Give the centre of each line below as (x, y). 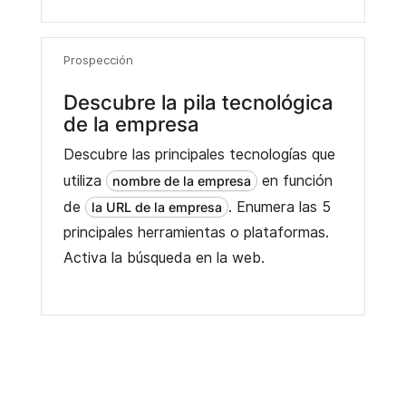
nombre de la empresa (181, 180)
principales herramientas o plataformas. (196, 232)
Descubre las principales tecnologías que (199, 154)
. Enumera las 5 (279, 207)
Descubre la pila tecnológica (198, 101)
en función (295, 180)
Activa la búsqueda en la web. (164, 257)
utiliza (84, 180)
